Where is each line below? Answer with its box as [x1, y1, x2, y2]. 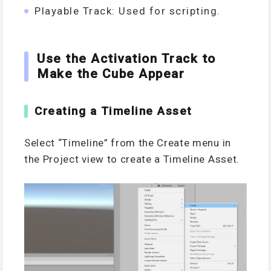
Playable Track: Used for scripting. [34, 5, 221, 18]
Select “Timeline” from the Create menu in [24, 137, 231, 149]
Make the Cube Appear [37, 66, 184, 81]
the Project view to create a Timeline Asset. [24, 153, 240, 166]
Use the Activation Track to [37, 51, 216, 66]
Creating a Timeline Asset [34, 103, 192, 118]
